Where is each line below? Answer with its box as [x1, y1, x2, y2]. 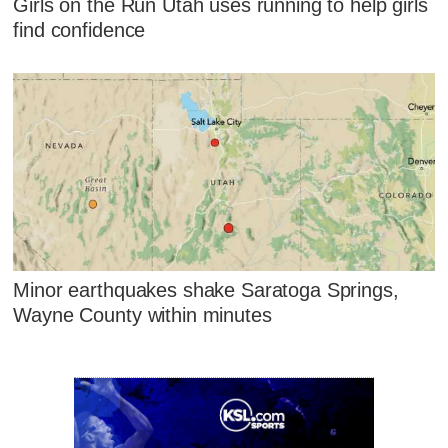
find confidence [13, 19, 146, 42]
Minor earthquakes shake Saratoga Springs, [13, 278, 399, 301]
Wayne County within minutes [13, 303, 272, 326]
